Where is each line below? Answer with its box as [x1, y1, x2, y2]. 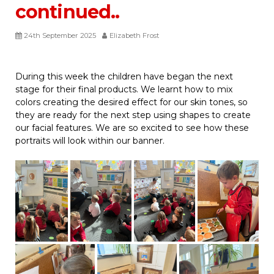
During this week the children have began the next [15, 70, 233, 82]
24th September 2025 [24, 31, 96, 40]
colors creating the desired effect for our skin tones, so [15, 96, 248, 108]
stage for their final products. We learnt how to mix [15, 83, 232, 95]
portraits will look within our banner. [15, 135, 165, 146]
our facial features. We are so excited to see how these [15, 122, 249, 133]
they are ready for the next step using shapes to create [15, 109, 251, 120]
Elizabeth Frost [109, 31, 159, 40]
